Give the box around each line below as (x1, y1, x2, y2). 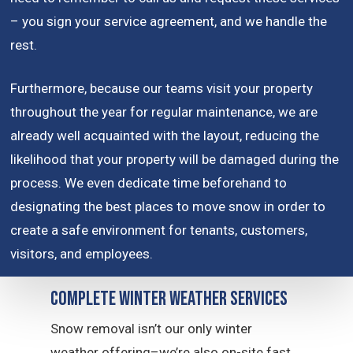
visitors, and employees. (10, 246, 154, 262)
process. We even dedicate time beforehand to (10, 175, 288, 191)
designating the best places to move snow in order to (10, 199, 326, 215)
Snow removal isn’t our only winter (50, 320, 253, 336)
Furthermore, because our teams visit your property (10, 80, 314, 97)
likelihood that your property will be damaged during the (10, 151, 340, 168)
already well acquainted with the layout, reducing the (10, 128, 320, 144)
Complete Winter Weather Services (50, 286, 288, 311)
